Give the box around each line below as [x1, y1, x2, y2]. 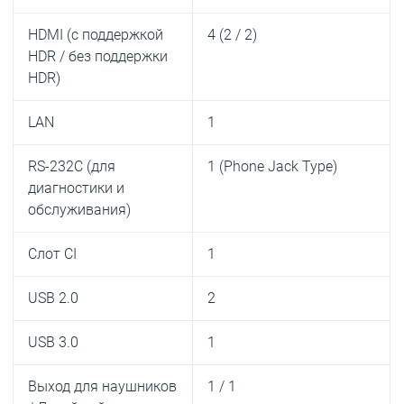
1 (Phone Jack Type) [207, 158, 338, 176]
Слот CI [28, 245, 78, 263]
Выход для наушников [28, 378, 178, 396]
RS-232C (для [28, 158, 116, 176]
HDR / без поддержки [28, 48, 169, 66]
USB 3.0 [28, 334, 79, 352]
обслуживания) [28, 201, 132, 219]
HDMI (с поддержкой [28, 26, 164, 44]
